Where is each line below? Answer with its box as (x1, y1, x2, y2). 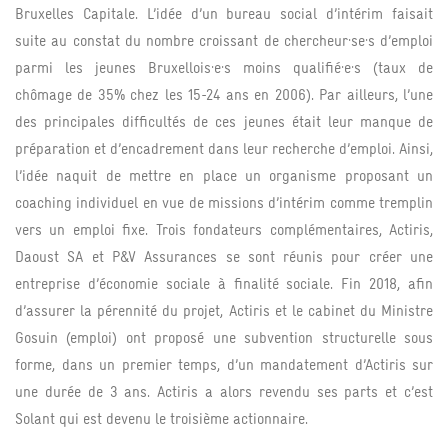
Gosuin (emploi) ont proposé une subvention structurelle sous (15, 327, 433, 348)
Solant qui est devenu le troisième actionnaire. (15, 408, 308, 429)
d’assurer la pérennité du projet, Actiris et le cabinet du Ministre (15, 300, 433, 321)
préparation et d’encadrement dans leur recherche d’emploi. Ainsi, (15, 138, 433, 159)
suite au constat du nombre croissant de (15, 30, 279, 51)
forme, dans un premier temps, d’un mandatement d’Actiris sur (15, 354, 433, 375)
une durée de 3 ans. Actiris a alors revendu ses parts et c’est (15, 381, 433, 402)
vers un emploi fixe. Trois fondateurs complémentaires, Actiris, (15, 219, 433, 240)
